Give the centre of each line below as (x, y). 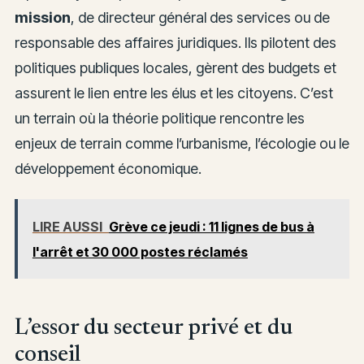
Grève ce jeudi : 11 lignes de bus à (211, 226)
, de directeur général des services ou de (200, 18)
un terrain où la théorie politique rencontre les (159, 119)
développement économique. (108, 169)
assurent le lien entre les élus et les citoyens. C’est (173, 93)
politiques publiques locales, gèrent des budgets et (175, 68)
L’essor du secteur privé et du (153, 328)
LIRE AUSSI (67, 226)
